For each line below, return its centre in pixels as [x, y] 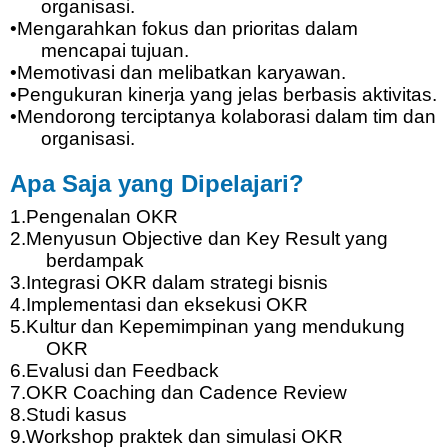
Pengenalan [78, 217]
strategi [241, 283]
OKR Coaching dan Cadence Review [186, 393]
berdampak [95, 261]
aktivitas [396, 95]
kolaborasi [265, 117]
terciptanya [168, 117]
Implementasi [83, 305]
